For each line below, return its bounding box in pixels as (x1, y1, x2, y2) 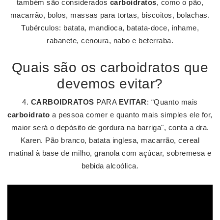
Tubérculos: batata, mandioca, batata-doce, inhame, (21, 24, 199, 32)
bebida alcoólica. (81, 162, 139, 170)
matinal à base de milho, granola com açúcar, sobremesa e (8, 149, 212, 157)
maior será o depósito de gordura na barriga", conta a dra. (11, 123, 209, 132)
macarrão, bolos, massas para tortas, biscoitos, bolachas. (10, 11, 210, 19)
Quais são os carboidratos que (11, 60, 209, 75)
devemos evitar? (57, 76, 163, 91)
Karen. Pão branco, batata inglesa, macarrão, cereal (20, 136, 200, 144)
